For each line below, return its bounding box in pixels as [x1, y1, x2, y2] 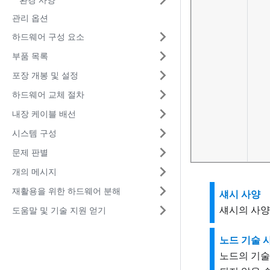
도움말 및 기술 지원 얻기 [12, 205, 106, 215]
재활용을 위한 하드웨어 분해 [12, 186, 121, 196]
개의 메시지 [12, 166, 57, 177]
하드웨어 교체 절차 [12, 89, 84, 99]
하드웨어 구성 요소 [12, 31, 84, 42]
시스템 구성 [12, 128, 57, 138]
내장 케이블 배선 [12, 108, 76, 119]
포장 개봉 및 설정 [12, 70, 78, 80]
